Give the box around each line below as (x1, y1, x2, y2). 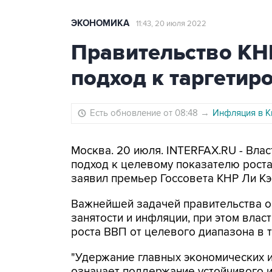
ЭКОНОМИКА (71, 18, 129, 29)
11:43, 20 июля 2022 (136, 19, 206, 29)
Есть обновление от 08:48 (90, 107, 200, 118)
